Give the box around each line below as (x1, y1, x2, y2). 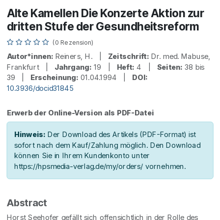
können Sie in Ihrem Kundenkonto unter (14, 151, 150, 161)
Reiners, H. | (53, 52, 108, 61)
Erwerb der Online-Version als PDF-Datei (6, 108, 154, 117)
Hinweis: (14, 130, 46, 139)
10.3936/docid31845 (6, 83, 74, 93)
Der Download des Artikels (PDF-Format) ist (45, 130, 196, 139)
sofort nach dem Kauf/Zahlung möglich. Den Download (14, 140, 200, 150)
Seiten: (157, 62, 183, 72)
